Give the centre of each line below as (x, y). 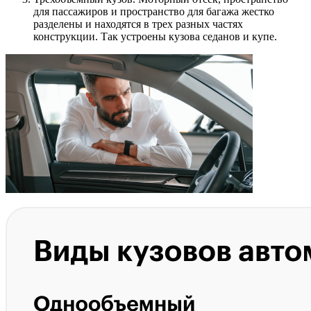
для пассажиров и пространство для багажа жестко (154, 11)
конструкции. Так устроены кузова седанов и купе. (155, 36)
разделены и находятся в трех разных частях (138, 24)
